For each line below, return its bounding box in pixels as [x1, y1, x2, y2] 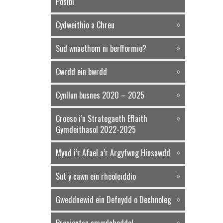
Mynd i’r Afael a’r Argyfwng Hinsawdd [61, 147, 170, 159]
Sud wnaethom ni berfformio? [60, 42, 146, 54]
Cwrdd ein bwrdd [60, 66, 107, 78]
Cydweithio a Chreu [60, 19, 114, 31]
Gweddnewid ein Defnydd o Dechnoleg [60, 194, 171, 206]
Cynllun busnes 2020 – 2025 [60, 89, 144, 101]
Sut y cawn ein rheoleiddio [60, 170, 136, 182]
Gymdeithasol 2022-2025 [56, 123, 136, 135]
